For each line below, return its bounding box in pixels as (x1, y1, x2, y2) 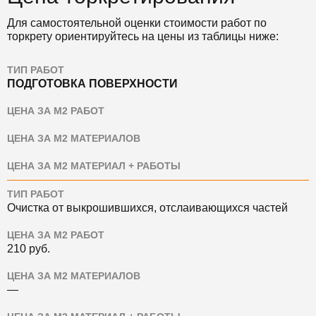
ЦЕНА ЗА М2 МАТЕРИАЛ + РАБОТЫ (7, 161, 181, 171)
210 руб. (7, 243, 50, 255)
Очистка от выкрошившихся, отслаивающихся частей (7, 202, 288, 214)
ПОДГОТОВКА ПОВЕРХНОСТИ (7, 78, 178, 90)
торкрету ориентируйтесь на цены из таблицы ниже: (7, 30, 279, 42)
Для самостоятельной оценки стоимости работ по (7, 17, 267, 29)
